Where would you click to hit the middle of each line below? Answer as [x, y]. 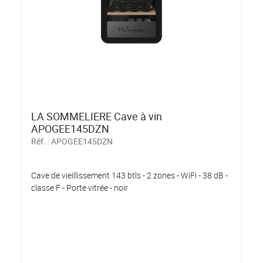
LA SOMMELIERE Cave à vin [97, 116]
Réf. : [41, 141]
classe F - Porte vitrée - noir [80, 187]
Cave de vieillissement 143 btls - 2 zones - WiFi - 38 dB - [130, 175]
